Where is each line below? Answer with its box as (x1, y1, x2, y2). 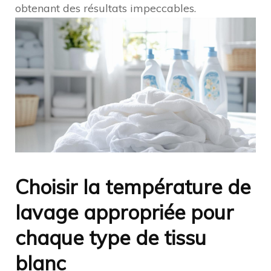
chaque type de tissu (15, 224, 206, 250)
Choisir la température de (15, 174, 250, 199)
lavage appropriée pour (15, 199, 233, 224)
